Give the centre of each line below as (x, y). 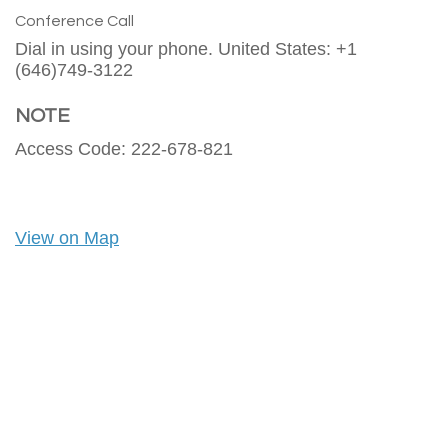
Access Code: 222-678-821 (124, 149)
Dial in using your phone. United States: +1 (186, 49)
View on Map (67, 238)
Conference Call (74, 21)
